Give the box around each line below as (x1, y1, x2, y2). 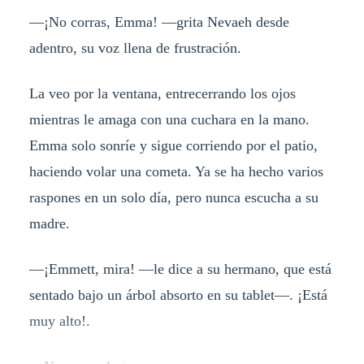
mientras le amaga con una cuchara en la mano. (28, 111, 310, 128)
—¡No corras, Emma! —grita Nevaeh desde (28, 14, 289, 31)
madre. (28, 215, 70, 232)
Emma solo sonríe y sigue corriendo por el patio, (28, 137, 318, 154)
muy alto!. (28, 313, 90, 330)
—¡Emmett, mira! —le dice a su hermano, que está (28, 261, 331, 278)
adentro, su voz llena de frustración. (28, 40, 241, 57)
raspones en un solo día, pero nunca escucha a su (28, 189, 318, 206)
